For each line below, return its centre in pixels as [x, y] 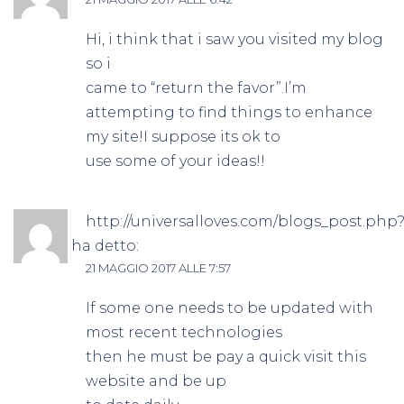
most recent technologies [184, 332]
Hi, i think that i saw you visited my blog [234, 39]
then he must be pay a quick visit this [226, 356]
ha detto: [105, 245]
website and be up [156, 381]
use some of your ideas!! [175, 161]
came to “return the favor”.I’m [196, 87]
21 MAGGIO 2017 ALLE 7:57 [158, 267]
